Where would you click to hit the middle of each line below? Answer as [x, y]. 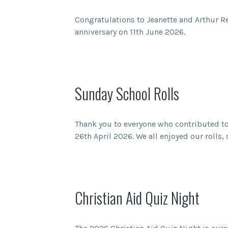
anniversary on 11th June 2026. [130, 32]
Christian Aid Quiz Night [137, 198]
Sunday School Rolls [127, 93]
